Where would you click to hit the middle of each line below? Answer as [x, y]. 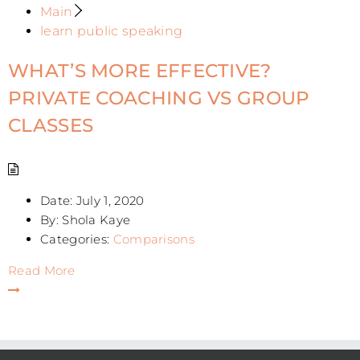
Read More [42, 270]
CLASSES [51, 126]
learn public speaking [112, 31]
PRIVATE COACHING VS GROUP [159, 98]
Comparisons [153, 239]
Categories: [75, 239]
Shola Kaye [94, 219]
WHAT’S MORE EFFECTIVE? [140, 71]
